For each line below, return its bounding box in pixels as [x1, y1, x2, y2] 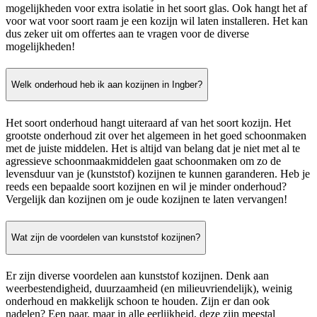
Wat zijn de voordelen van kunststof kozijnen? [11, 232, 200, 243]
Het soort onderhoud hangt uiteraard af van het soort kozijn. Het [6, 116, 291, 129]
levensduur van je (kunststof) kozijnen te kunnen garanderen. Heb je [6, 167, 310, 180]
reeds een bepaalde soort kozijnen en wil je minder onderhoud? [6, 180, 287, 192]
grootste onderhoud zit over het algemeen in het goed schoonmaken [6, 129, 306, 142]
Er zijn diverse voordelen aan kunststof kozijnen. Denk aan [6, 269, 269, 282]
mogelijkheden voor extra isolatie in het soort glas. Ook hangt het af [6, 1, 307, 14]
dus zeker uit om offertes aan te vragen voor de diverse [6, 27, 249, 40]
